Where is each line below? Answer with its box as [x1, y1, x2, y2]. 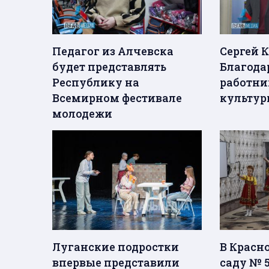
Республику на [52, 75, 139, 90]
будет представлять [52, 59, 166, 74]
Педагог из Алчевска [52, 44, 174, 59]
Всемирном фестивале [52, 91, 182, 106]
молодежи [52, 106, 112, 121]
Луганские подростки [52, 239, 179, 254]
